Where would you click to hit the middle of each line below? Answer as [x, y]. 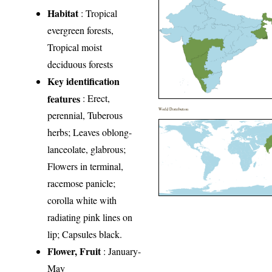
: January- [121, 251]
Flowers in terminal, [86, 166]
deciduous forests [80, 64]
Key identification [84, 81]
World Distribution [174, 109]
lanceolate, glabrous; [87, 149]
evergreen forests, [81, 30]
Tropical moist [75, 47]
